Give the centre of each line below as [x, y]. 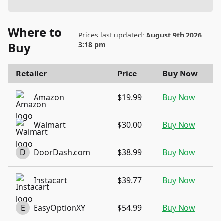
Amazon [49, 97]
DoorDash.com [62, 152]
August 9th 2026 [174, 35]
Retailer [31, 74]
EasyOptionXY [59, 208]
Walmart [50, 125]
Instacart [50, 180]
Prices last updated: [112, 35]
